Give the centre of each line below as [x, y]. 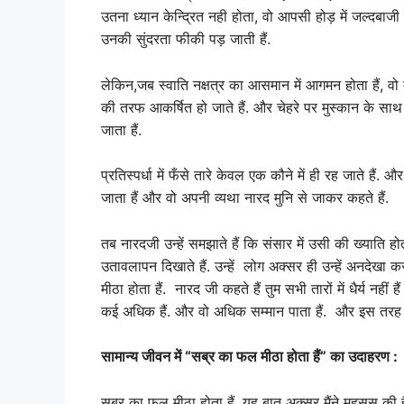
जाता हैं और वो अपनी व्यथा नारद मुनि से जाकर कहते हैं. [249, 198]
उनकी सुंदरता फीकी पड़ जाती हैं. [186, 39]
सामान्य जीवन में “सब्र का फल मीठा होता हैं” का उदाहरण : [249, 357]
